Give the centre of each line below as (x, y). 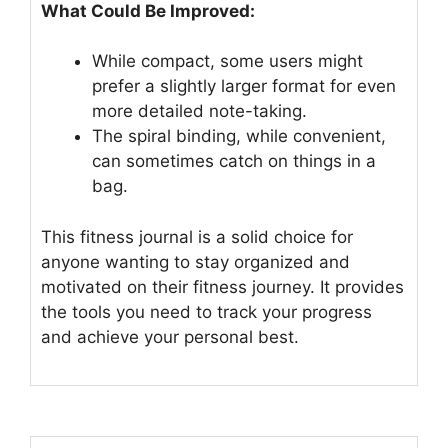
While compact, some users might (227, 61)
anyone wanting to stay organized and (195, 261)
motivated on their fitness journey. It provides (222, 286)
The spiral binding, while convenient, (239, 136)
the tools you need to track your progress (206, 311)
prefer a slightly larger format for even (244, 86)
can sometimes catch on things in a (234, 161)
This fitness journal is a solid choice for (197, 236)
